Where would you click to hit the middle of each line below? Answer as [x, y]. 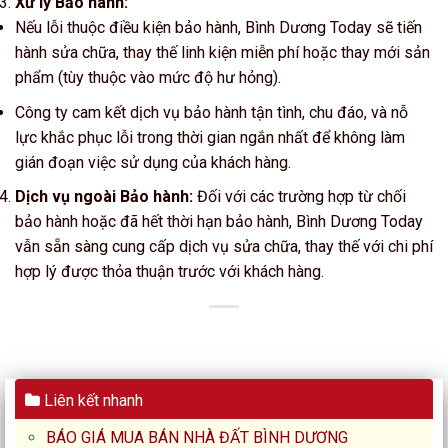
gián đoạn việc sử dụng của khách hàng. [153, 162]
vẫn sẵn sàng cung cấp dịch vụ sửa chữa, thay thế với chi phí [224, 247]
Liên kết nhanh [91, 401]
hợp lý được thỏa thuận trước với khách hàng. [169, 272]
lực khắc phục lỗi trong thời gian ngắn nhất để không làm [210, 137]
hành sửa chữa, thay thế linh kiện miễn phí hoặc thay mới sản [222, 53]
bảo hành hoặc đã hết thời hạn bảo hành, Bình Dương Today [219, 222]
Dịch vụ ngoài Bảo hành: [104, 197]
